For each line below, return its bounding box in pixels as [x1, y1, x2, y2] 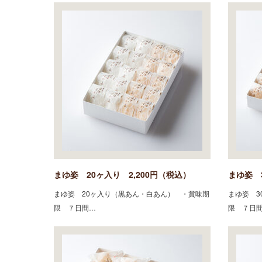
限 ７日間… [54, 202, 96, 212]
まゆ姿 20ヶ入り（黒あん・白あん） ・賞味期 [54, 188, 209, 198]
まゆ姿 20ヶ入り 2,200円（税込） [54, 168, 191, 180]
